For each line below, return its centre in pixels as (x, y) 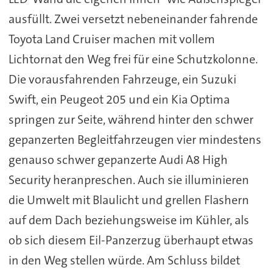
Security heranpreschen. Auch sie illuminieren (129, 180)
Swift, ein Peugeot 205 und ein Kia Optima (119, 100)
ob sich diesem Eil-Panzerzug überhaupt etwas (131, 240)
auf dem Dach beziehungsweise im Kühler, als (129, 220)
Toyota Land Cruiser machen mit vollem (112, 39)
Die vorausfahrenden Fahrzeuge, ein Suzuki (122, 80)
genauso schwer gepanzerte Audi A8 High (118, 160)
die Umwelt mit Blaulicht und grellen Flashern (129, 200)
